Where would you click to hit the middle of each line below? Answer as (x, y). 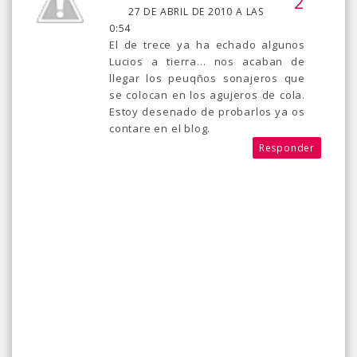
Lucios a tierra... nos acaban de (207, 61)
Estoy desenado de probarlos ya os (207, 111)
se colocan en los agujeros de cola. (207, 94)
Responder (286, 147)
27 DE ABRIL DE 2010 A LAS (196, 11)
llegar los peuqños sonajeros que (207, 78)
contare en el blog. (160, 128)
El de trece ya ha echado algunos (207, 44)
